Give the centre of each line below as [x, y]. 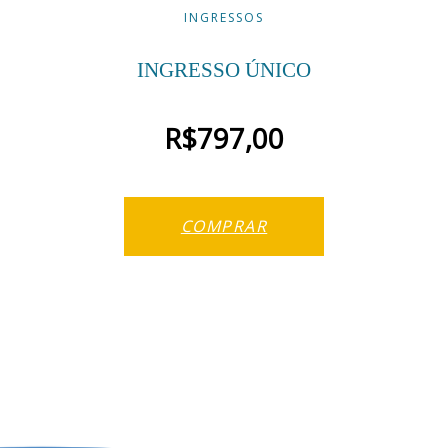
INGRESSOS [224, 17]
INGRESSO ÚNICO [224, 69]
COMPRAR [224, 225]
